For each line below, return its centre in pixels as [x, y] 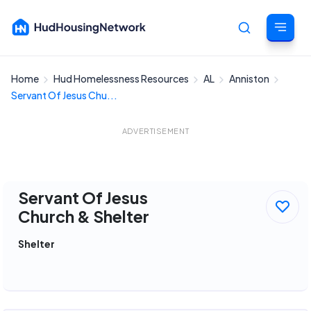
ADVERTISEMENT [155, 131]
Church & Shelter [84, 216]
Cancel [282, 85]
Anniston [250, 78]
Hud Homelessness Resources [122, 78]
